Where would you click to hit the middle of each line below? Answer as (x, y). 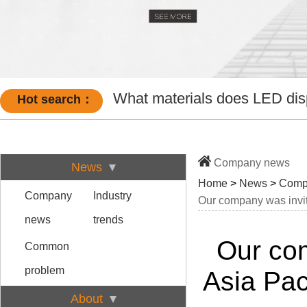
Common (47, 246)
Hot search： (55, 99)
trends (108, 219)
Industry (112, 195)
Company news (252, 162)
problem (45, 270)
